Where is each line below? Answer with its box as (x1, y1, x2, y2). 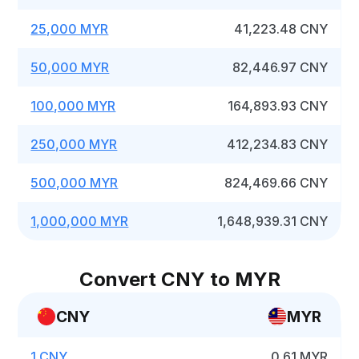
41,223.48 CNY (234, 21, 329, 37)
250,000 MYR (30, 136, 118, 152)
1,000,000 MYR (30, 213, 129, 229)
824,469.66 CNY (224, 175, 329, 191)
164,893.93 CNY (228, 98, 329, 114)
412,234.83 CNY (227, 136, 329, 152)
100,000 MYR (30, 98, 116, 114)
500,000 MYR (30, 175, 119, 191)
